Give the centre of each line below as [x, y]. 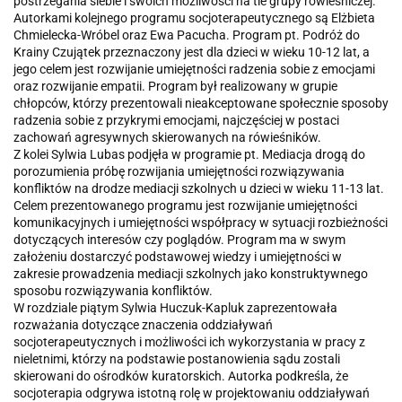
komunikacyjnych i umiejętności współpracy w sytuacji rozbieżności [201, 222]
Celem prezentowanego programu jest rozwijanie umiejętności [185, 205]
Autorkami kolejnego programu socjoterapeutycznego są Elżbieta [194, 17]
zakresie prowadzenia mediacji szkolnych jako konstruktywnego [191, 273]
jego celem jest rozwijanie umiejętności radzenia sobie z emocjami [194, 69]
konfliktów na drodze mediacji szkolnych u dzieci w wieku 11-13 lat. [199, 188]
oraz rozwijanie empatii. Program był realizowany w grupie [175, 86]
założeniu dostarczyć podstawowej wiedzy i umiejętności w [178, 256]
